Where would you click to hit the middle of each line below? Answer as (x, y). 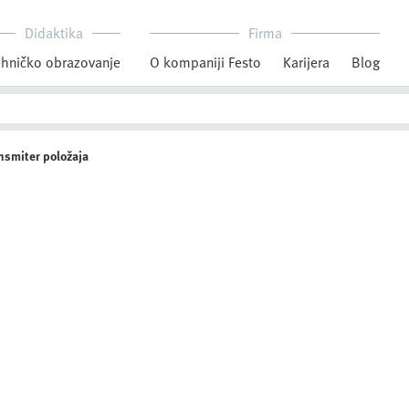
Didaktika (53, 33)
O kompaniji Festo (205, 62)
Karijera (306, 62)
